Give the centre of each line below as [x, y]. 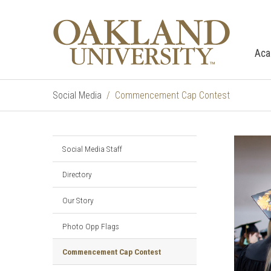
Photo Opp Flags [91, 226]
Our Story [78, 200]
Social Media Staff [92, 149]
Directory [77, 175]
